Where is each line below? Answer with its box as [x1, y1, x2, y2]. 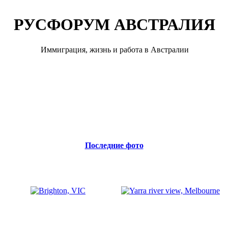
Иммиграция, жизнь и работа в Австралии [40, 45, 189, 54]
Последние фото [84, 141, 144, 150]
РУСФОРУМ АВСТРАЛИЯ [14, 15, 215, 34]
